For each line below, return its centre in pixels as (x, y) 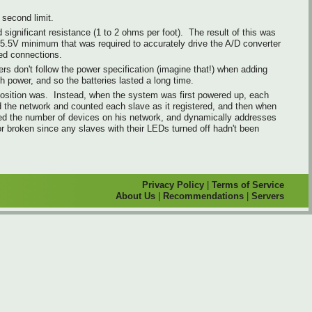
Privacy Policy (173, 185)
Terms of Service (248, 185)
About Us (135, 196)
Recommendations (203, 196)
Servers (268, 196)
